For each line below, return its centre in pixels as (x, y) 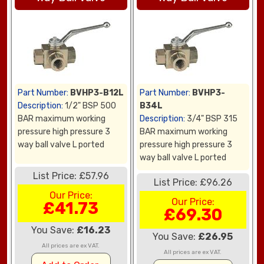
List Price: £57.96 (71, 176)
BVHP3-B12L (97, 93)
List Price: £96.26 (193, 183)
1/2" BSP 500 (90, 106)
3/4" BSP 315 (212, 119)
